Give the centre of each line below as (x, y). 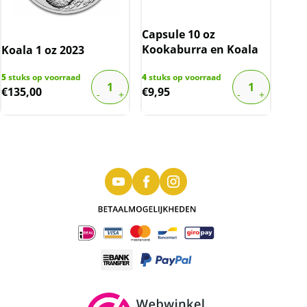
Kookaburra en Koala (200, 49)
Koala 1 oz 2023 (43, 50)
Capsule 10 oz (179, 34)
